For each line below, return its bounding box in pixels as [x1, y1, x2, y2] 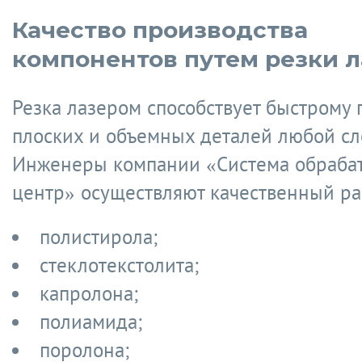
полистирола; [40, 224, 158, 250]
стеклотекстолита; [40, 252, 199, 278]
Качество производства [12, 16, 308, 44]
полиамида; [40, 309, 142, 335]
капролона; [40, 280, 138, 306]
